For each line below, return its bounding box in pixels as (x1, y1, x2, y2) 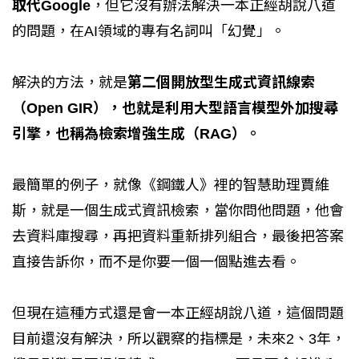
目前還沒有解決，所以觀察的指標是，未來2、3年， (12, 330, 345, 347)
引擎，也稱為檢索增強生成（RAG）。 (12, 125, 260, 142)
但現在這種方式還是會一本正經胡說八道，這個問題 (12, 305, 344, 321)
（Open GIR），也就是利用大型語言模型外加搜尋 (12, 99, 338, 116)
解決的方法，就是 (12, 74, 127, 91)
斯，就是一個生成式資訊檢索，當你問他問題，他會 (12, 202, 344, 219)
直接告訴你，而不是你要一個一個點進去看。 (12, 253, 301, 270)
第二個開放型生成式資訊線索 (127, 74, 315, 91)
